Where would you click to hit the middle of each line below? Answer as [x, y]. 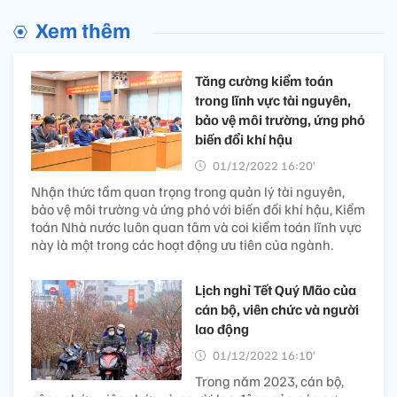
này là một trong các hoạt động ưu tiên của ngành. [182, 244]
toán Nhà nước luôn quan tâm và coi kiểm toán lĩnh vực [196, 226]
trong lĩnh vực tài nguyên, [273, 100]
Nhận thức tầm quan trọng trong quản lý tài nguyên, [188, 191]
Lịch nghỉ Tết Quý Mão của [276, 289]
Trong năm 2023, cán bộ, [269, 381]
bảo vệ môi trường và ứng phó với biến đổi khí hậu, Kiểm [198, 209]
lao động [222, 328]
